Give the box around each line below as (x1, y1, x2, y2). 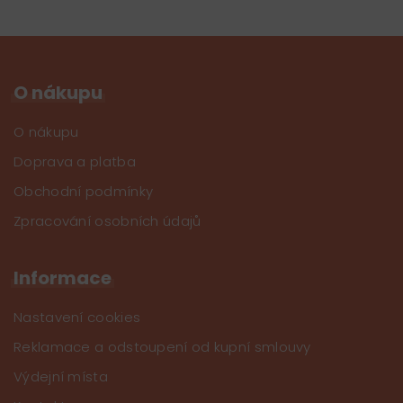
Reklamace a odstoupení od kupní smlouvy (13, 336, 311, 356)
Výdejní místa (13, 366, 108, 386)
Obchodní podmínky (13, 181, 154, 201)
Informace (13, 264, 112, 291)
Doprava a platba (13, 151, 136, 171)
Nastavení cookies (13, 307, 141, 327)
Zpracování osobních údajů (13, 210, 201, 230)
